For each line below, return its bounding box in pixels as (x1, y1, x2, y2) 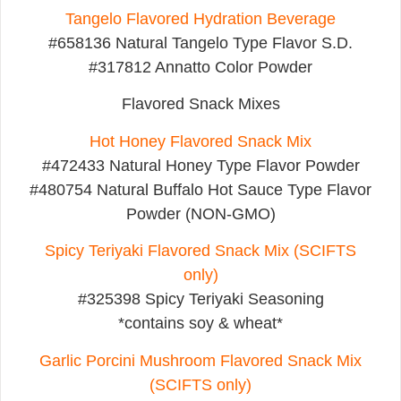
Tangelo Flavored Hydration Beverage (65, 10, 336, 29)
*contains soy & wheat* (118, 314, 283, 333)
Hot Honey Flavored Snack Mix (90, 132, 311, 150)
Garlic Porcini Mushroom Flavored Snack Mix (39, 351, 362, 370)
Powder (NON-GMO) (125, 204, 276, 223)
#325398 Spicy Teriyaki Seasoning (77, 290, 324, 309)
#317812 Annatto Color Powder (89, 58, 312, 77)
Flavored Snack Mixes (121, 95, 280, 114)
